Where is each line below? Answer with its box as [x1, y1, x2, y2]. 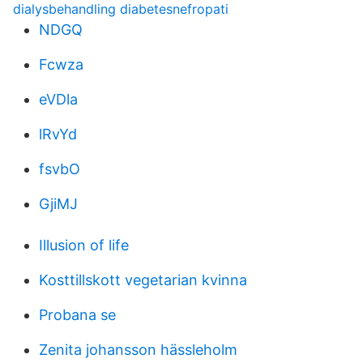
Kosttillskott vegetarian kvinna [39, 271, 247, 288]
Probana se [39, 306, 116, 323]
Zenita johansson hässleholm [39, 341, 237, 358]
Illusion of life [39, 237, 129, 254]
